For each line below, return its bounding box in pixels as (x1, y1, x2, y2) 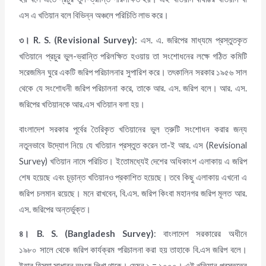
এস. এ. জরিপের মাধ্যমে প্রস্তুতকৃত (140, 35, 247, 46)
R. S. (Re (33, 35, 68, 46)
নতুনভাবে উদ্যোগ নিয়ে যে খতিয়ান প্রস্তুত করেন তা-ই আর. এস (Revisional (19, 140, 247, 150)
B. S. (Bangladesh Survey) (36, 229, 154, 239)
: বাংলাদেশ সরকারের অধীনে (154, 229, 247, 239)
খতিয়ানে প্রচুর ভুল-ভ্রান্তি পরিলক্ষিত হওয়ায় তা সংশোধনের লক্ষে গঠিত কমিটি (19, 51, 247, 62)
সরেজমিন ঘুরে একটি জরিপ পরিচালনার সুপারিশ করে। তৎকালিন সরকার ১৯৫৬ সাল (19, 67, 247, 78)
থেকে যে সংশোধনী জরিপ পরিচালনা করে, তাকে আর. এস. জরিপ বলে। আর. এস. (19, 83, 247, 94)
